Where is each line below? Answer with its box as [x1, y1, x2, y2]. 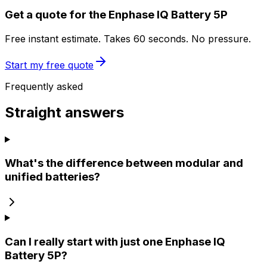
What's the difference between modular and [5, 156, 243, 170]
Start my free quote [5, 58, 94, 71]
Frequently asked [5, 80, 83, 92]
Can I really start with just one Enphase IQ [5, 234, 225, 249]
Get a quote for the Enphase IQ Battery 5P [5, 7, 228, 21]
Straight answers [5, 104, 124, 122]
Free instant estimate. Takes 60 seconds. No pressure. [5, 32, 251, 45]
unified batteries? [5, 170, 100, 184]
